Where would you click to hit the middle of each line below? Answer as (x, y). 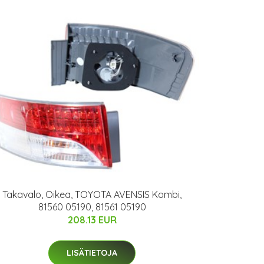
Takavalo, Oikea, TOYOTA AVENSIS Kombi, (92, 195)
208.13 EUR (92, 220)
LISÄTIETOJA (92, 253)
